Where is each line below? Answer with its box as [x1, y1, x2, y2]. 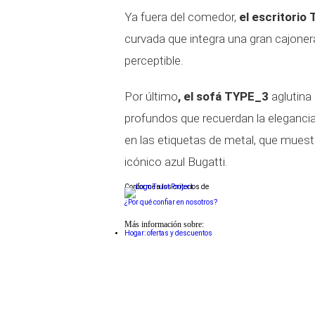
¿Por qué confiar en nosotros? [124, 198, 217, 206]
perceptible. [124, 53, 183, 67]
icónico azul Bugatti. [124, 155, 227, 169]
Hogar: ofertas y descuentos [124, 229, 212, 237]
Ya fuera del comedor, [124, 10, 239, 24]
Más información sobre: [124, 220, 204, 229]
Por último [124, 89, 178, 103]
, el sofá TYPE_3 [178, 89, 269, 103]
